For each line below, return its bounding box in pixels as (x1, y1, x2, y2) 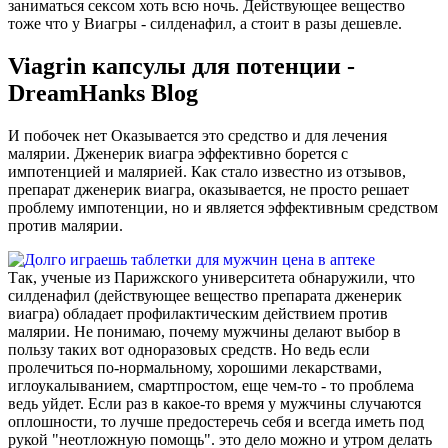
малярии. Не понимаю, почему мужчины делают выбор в (8, 323, 401, 341)
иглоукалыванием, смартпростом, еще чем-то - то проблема (8, 377, 414, 395)
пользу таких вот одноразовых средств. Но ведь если (8, 341, 370, 359)
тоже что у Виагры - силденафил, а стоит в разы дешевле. (8, 15, 402, 33)
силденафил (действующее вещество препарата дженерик (8, 287, 402, 305)
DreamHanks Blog (8, 80, 198, 107)
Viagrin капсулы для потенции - (8, 53, 355, 80)
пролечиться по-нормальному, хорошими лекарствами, (8, 359, 382, 377)
